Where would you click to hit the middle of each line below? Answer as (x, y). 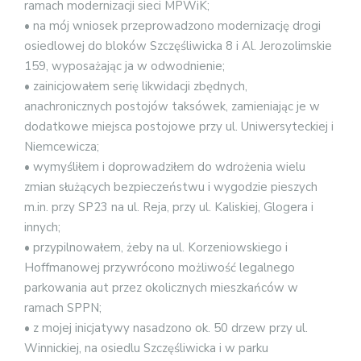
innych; (42, 227)
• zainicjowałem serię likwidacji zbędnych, (136, 86)
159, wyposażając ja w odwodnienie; (124, 66)
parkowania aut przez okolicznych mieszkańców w (161, 287)
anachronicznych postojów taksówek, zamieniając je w (172, 106)
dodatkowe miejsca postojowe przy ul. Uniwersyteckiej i (179, 126)
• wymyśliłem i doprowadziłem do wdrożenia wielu (165, 166)
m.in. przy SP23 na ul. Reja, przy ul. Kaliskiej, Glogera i (169, 207)
